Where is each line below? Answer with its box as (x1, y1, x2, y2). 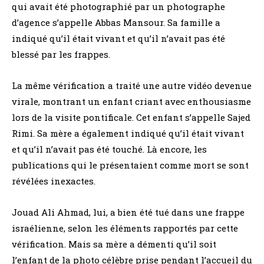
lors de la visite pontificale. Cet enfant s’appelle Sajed (12, 111, 250, 124)
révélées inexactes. (12, 175, 95, 187)
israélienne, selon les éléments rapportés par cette (12, 222, 238, 235)
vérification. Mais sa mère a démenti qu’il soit (12, 238, 216, 250)
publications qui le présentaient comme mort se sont (12, 159, 249, 171)
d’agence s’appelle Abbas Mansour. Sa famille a (12, 16, 220, 29)
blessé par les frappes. (12, 48, 110, 61)
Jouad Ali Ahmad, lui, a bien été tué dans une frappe (12, 206, 245, 219)
